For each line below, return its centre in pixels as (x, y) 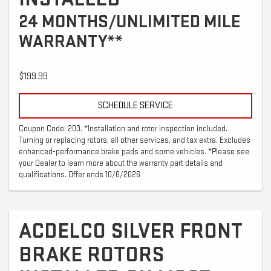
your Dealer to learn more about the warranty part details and (121, 163)
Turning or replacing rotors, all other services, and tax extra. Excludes (135, 140)
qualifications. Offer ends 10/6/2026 (80, 175)
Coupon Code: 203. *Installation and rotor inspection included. (123, 129)
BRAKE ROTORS (91, 255)
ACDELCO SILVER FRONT (131, 231)
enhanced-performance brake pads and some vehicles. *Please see (134, 152)
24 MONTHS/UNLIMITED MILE (130, 21)
